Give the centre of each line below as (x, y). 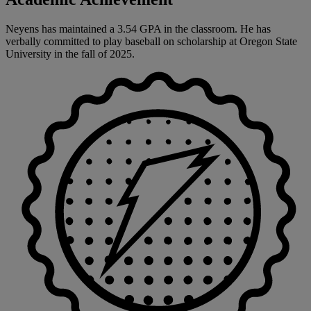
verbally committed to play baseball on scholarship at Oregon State (151, 42)
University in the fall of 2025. (70, 54)
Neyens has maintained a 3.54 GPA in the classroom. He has (138, 29)
